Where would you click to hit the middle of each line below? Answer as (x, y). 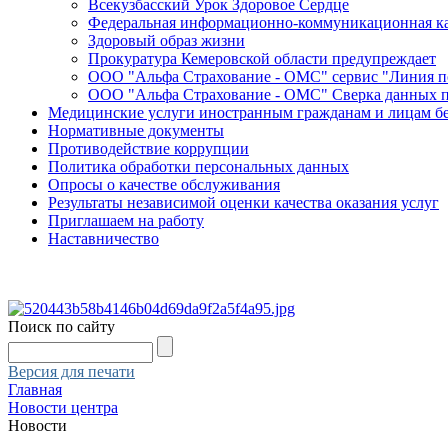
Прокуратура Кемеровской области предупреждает (262, 58)
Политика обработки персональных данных (198, 166)
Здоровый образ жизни (166, 40)
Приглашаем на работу (126, 220)
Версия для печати (71, 371)
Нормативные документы (136, 130)
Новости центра (63, 407)
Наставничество (103, 238)
